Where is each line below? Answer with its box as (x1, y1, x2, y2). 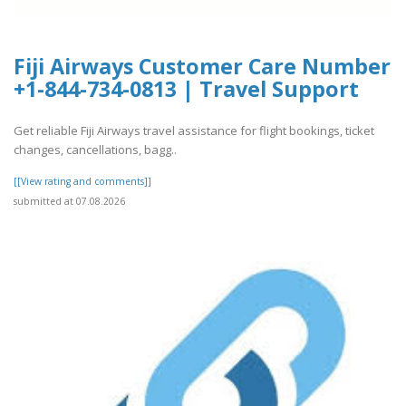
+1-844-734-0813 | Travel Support (14, 73, 359, 103)
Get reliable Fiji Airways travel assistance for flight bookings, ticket (14, 122, 374, 140)
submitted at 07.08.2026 (14, 195, 125, 208)
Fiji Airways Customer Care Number (14, 51, 391, 81)
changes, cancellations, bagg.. (14, 141, 177, 159)
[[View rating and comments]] (14, 175, 151, 188)
